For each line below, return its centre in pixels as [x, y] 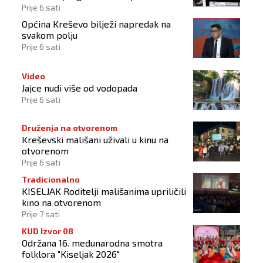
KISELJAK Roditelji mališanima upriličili [104, 191]
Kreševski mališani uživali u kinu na [95, 140]
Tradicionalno [51, 180]
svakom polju [50, 35]
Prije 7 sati [41, 214]
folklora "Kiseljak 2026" [71, 254]
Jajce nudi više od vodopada [80, 88]
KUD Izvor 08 [48, 231]
